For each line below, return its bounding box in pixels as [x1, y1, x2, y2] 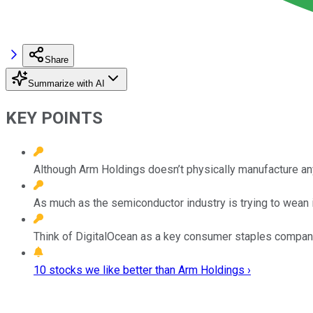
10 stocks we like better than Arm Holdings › [34, 263, 251, 277]
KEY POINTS [6, 108, 103, 128]
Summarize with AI [28, 78, 105, 89]
